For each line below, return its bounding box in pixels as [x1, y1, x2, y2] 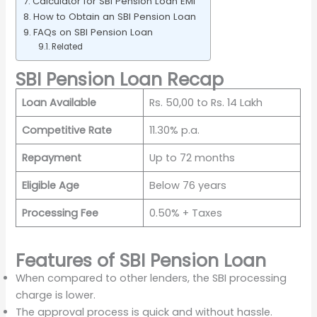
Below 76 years [149, 178, 226, 192]
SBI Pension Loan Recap [16, 67, 224, 92]
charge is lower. [16, 288, 96, 303]
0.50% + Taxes [149, 205, 222, 220]
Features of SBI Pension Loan [16, 248, 267, 274]
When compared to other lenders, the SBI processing [16, 271, 287, 286]
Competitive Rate [21, 122, 112, 137]
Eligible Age [21, 178, 79, 192]
